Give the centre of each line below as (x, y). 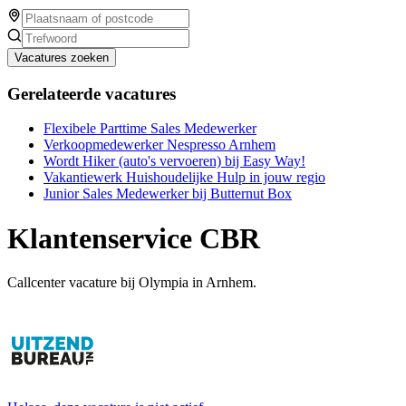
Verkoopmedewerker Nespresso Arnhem (159, 145)
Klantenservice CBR (134, 238)
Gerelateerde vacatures (92, 93)
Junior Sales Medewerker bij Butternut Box (168, 194)
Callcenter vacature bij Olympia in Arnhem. (132, 283)
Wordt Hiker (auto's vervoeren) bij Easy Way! (174, 161)
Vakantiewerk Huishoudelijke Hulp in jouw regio (184, 178)
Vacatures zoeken (62, 57)
